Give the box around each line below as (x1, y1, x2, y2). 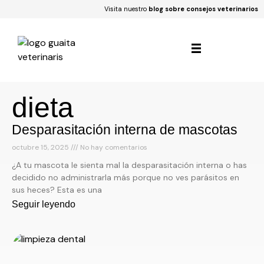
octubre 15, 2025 (12, 143, 71, 152)
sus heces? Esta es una (12, 184, 102, 195)
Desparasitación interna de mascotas (12, 122, 237, 137)
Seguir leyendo (12, 199, 75, 209)
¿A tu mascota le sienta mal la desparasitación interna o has (12, 160, 247, 170)
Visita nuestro (104, 5, 148, 13)
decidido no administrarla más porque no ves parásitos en (12, 172, 239, 183)
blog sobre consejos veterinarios (148, 5, 258, 13)
